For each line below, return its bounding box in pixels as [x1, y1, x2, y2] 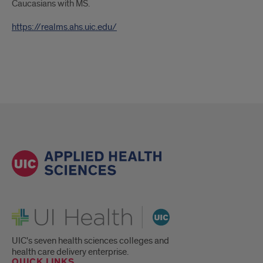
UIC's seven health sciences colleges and [12, 235, 169, 247]
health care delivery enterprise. [12, 246, 129, 258]
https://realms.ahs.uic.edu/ [12, 21, 117, 33]
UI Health [11, 204, 48, 217]
